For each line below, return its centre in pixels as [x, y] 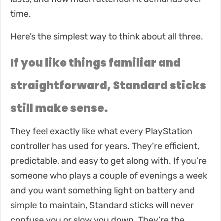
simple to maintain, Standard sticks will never [102, 205]
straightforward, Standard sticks [108, 85]
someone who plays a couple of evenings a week [109, 175]
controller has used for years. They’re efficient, [105, 146]
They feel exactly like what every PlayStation [101, 131]
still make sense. [59, 108]
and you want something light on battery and [103, 190]
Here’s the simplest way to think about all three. [107, 36]
